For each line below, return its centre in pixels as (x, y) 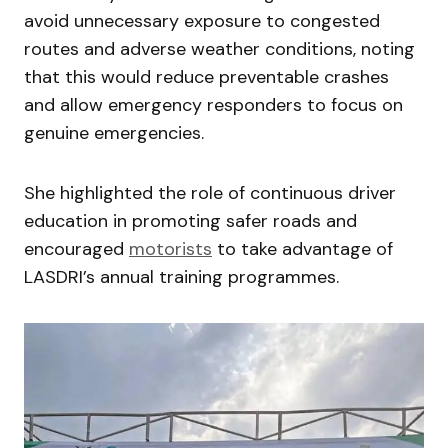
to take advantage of (302, 248)
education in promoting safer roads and (190, 220)
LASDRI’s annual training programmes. (181, 276)
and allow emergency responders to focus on (213, 104)
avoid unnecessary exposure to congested (202, 20)
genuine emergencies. (114, 132)
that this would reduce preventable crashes (206, 76)
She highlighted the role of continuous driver (210, 192)
